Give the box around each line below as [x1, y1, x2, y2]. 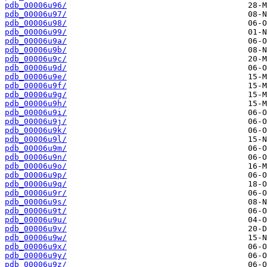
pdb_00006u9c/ [5, 54, 67, 64]
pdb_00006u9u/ [5, 215, 67, 225]
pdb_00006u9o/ [5, 162, 67, 171]
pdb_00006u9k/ [5, 126, 67, 135]
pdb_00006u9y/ [5, 251, 67, 260]
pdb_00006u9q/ [5, 179, 67, 189]
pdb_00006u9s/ [5, 197, 67, 207]
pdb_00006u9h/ [5, 99, 67, 108]
